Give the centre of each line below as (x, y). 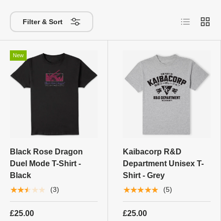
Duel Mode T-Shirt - (45, 163)
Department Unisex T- (163, 163)
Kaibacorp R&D (152, 151)
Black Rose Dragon (46, 151)
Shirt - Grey (144, 175)
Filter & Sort (43, 21)
